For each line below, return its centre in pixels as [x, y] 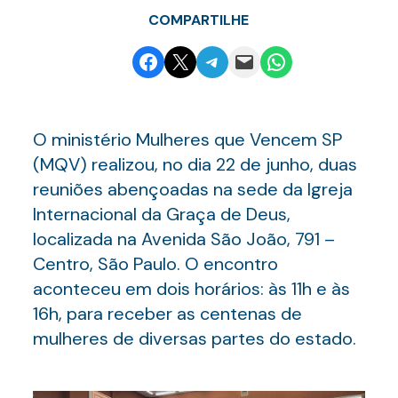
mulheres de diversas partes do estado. [194, 338]
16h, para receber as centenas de [167, 314]
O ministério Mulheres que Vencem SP [187, 139]
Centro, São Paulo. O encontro [155, 264]
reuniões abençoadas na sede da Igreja [192, 189]
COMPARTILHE [199, 20]
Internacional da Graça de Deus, [161, 214]
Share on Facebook [184, 60]
